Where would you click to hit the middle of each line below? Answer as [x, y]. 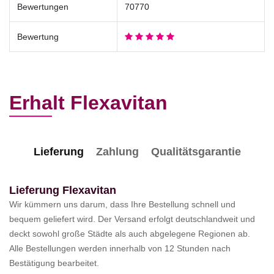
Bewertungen [43, 6]
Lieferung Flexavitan [63, 190]
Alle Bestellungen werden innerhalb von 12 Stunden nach [120, 248]
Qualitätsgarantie [196, 151]
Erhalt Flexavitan [88, 102]
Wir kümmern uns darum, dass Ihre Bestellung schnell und [122, 204]
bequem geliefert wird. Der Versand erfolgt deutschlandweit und [132, 219]
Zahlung [117, 151]
